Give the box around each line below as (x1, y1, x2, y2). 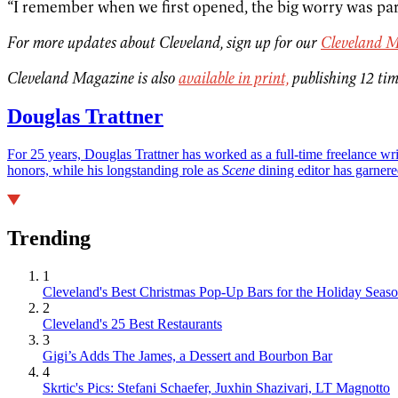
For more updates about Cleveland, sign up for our (7, 32, 321, 52)
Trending (7, 227, 91, 251)
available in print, (179, 68, 289, 88)
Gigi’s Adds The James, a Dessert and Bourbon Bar (43, 348, 332, 364)
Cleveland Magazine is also (7, 68, 179, 88)
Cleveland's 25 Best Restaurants (43, 316, 222, 332)
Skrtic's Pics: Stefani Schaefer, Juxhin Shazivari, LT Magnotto (43, 380, 390, 396)
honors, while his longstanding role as (7, 163, 222, 179)
